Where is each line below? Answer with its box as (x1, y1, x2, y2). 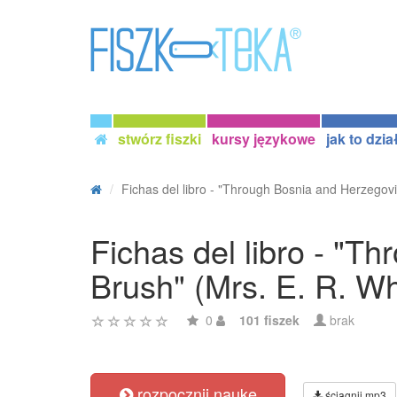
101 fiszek (239, 311, 300, 329)
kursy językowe (212, 128, 315, 149)
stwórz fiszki (118, 128, 201, 149)
